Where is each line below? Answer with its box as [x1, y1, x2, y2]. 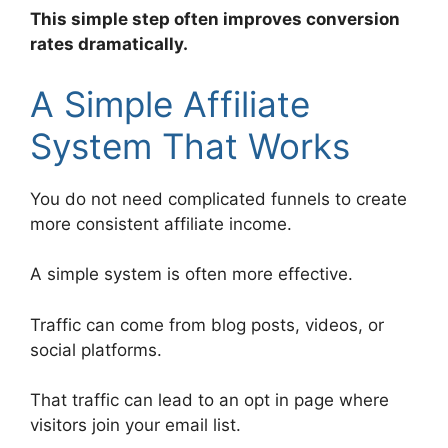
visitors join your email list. [30, 415, 241, 436]
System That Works [30, 124, 350, 167]
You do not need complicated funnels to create [30, 188, 407, 209]
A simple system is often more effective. [30, 264, 353, 285]
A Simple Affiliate [30, 82, 310, 125]
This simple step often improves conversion [30, 9, 400, 30]
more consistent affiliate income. [30, 213, 292, 234]
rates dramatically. [30, 34, 188, 55]
